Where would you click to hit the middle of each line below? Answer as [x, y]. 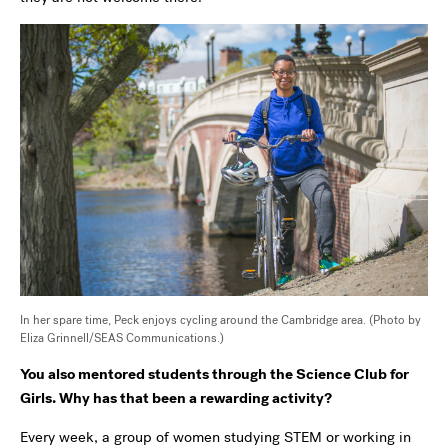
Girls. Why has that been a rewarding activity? [176, 398]
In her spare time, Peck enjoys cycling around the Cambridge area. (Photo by [220, 320]
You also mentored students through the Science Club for [214, 374]
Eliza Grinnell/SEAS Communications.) [122, 338]
